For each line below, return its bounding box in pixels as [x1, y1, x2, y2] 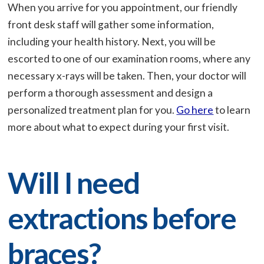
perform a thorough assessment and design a [8, 86, 213, 99]
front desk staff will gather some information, [8, 18, 214, 31]
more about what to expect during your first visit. [8, 120, 230, 133]
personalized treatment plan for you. [8, 103, 177, 116]
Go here [176, 103, 214, 116]
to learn [213, 103, 251, 116]
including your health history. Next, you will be [8, 35, 216, 48]
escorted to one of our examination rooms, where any [8, 52, 251, 65]
